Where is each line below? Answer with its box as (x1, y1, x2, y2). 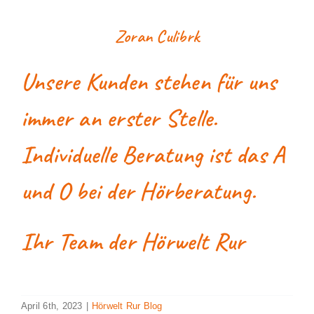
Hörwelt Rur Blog (91, 300, 163, 311)
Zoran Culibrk (114, 25, 200, 48)
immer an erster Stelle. (20, 102, 218, 134)
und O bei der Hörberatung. (20, 175, 257, 207)
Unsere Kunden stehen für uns (20, 65, 277, 97)
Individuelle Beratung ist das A (20, 138, 285, 170)
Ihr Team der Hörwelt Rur (20, 225, 245, 257)
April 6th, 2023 (21, 300, 83, 311)
